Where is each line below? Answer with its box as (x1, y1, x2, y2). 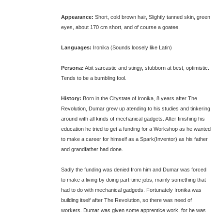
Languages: (61, 45, 92, 50)
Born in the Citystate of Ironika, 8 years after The (81, 95, 197, 101)
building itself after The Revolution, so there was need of (61, 197, 192, 203)
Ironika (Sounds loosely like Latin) (91, 45, 172, 50)
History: (61, 95, 81, 101)
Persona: (61, 65, 84, 71)
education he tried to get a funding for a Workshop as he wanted (61, 126, 211, 132)
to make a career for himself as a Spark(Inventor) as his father (61, 136, 208, 142)
